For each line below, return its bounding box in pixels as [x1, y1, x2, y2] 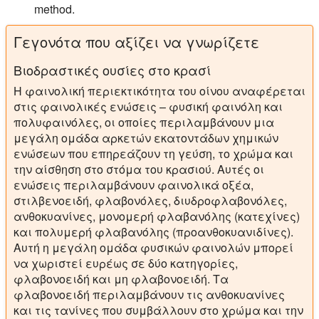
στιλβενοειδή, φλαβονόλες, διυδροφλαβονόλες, [14, 192, 287, 209]
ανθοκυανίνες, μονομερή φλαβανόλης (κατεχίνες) [14, 208, 300, 225]
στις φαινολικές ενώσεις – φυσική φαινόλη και [14, 98, 283, 115]
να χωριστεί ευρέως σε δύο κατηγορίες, [14, 255, 238, 272]
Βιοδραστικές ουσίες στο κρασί [14, 61, 211, 80]
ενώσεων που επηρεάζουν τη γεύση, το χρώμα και [14, 145, 293, 162]
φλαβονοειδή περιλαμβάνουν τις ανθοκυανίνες [14, 286, 285, 303]
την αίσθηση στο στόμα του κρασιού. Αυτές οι [14, 161, 264, 178]
